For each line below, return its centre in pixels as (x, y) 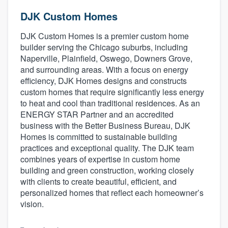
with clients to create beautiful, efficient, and (98, 181)
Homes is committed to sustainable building (99, 136)
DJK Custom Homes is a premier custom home (105, 36)
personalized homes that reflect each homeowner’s (112, 192)
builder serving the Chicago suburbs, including (104, 47)
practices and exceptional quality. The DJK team (107, 148)
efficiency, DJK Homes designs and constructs (104, 80)
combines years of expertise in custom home (100, 159)
